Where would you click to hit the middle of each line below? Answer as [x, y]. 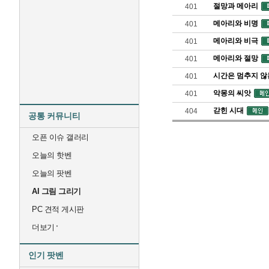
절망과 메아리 [236, 6]
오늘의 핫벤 [52, 155]
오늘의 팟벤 [52, 173]
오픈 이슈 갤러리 [60, 137]
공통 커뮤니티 [54, 116]
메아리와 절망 [236, 58]
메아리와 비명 [236, 23]
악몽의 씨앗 [232, 93]
